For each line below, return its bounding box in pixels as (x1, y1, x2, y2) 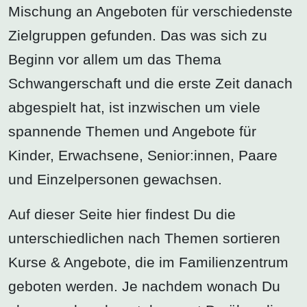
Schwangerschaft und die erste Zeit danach (8, 75, 293, 91)
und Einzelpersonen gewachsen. (8, 171, 222, 187)
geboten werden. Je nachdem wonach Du (8, 278, 280, 294)
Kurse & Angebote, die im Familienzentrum (8, 254, 288, 270)
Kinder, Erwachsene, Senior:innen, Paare (8, 147, 278, 163)
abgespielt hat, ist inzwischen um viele (8, 99, 260, 115)
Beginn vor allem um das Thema (8, 51, 221, 67)
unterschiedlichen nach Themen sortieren (8, 230, 280, 246)
